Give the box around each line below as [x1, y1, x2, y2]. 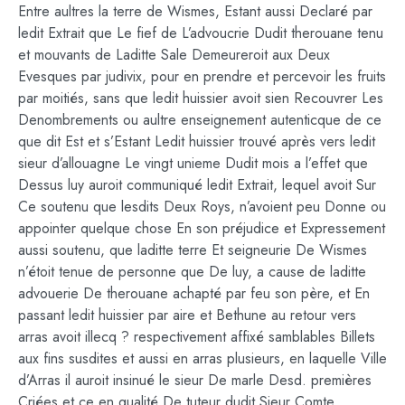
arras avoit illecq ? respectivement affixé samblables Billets [18, 325, 375, 347]
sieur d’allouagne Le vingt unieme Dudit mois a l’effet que [18, 152, 368, 174]
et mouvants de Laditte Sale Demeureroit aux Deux [18, 43, 330, 65]
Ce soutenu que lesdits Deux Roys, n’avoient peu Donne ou [18, 195, 386, 217]
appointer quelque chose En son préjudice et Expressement [18, 217, 385, 239]
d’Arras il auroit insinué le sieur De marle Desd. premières [18, 369, 372, 391]
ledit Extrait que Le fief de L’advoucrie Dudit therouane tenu [18, 22, 383, 43]
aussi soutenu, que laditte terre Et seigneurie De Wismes [18, 239, 367, 260]
